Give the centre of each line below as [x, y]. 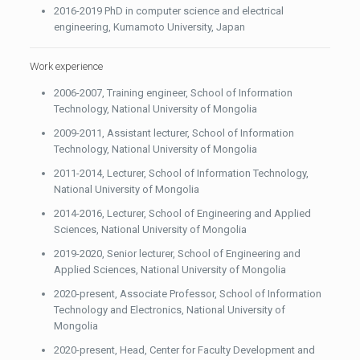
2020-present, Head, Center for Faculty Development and [185, 350]
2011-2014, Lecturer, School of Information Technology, [182, 173]
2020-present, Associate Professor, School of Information [188, 293]
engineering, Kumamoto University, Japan [150, 27]
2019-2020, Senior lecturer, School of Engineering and [178, 253]
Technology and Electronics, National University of [170, 309]
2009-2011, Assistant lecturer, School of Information [174, 133]
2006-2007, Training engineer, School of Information [174, 92]
